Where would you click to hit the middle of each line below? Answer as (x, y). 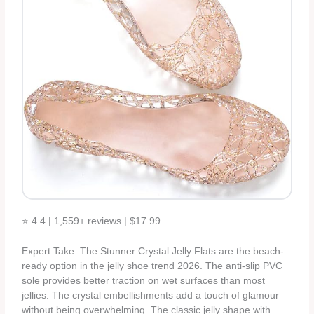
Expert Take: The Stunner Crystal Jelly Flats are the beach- (153, 252)
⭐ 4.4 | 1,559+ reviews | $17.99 (91, 221)
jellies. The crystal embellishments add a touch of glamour (151, 296)
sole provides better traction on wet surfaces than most (144, 281)
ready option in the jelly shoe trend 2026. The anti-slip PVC (152, 266)
